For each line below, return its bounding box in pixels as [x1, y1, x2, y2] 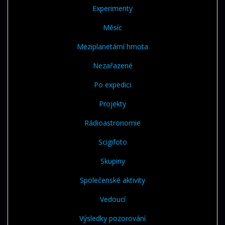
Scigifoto [98, 137, 127, 147]
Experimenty [92, 4, 133, 14]
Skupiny [100, 156, 125, 166]
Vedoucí [99, 194, 126, 204]
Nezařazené [92, 61, 133, 71]
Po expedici [94, 80, 131, 90]
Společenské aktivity [80, 175, 145, 185]
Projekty [99, 99, 126, 109]
